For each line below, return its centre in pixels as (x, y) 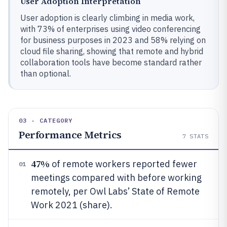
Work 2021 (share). (72, 205)
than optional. (46, 73)
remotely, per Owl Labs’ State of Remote (115, 191)
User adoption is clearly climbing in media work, (107, 18)
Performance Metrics (70, 135)
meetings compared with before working (116, 178)
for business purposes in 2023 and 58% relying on (113, 40)
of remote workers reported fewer (123, 164)
